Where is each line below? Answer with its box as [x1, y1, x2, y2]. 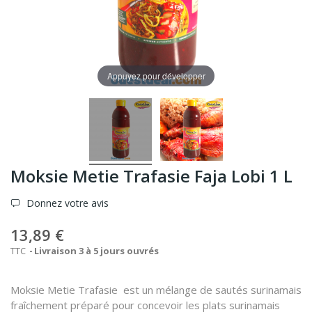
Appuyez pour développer [107, 70, 205, 81]
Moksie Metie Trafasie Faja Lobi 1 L [10, 164, 292, 188]
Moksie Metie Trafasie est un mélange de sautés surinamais [10, 283, 302, 297]
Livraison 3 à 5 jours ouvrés [34, 244, 159, 258]
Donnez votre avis [24, 196, 109, 210]
